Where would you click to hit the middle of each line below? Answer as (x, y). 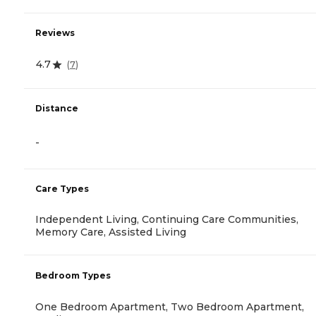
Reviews (55, 33)
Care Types (62, 189)
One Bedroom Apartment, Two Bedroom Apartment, (170, 307)
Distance (57, 109)
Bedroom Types (73, 276)
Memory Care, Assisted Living (111, 232)
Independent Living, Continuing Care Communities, (167, 220)
